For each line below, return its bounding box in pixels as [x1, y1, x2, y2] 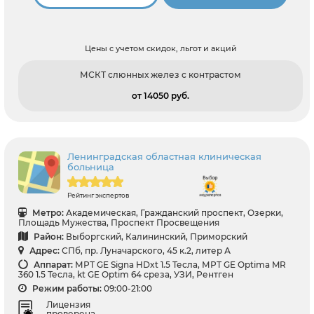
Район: [32, 231, 64, 243]
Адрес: [27, 245, 60, 257]
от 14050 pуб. [132, 90, 189, 102]
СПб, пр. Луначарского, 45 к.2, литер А [62, 245, 231, 257]
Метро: [30, 207, 64, 219]
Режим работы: [30, 283, 102, 294]
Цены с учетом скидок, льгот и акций [84, 43, 237, 54]
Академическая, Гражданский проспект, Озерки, [66, 207, 283, 219]
